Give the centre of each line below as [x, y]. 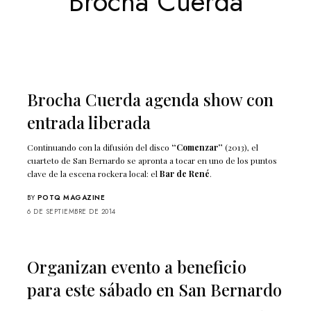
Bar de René [185, 173]
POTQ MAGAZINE [71, 197]
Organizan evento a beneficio [137, 266]
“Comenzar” [197, 147]
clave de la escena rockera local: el [94, 173]
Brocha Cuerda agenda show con [150, 99]
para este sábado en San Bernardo [154, 289]
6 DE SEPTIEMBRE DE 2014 [72, 211]
